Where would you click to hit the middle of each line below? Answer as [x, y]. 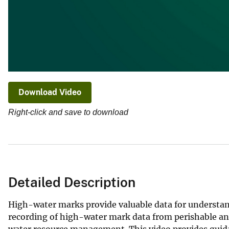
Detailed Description [72, 182]
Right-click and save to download [68, 112]
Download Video [50, 93]
